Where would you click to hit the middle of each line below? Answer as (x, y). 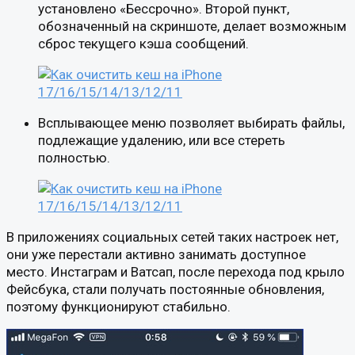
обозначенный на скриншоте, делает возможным (192, 26)
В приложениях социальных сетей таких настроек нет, (172, 237)
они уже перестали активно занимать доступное (156, 254)
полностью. (74, 157)
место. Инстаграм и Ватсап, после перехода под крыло (176, 271)
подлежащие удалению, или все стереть (162, 140)
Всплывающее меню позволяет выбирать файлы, (191, 122)
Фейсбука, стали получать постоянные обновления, (165, 289)
